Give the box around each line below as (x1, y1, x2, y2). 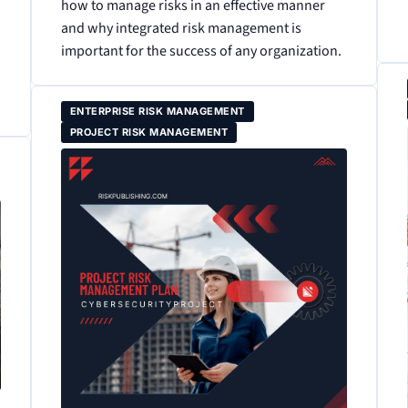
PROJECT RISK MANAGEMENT (69, 125, 229, 138)
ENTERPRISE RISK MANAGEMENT (69, 104, 245, 117)
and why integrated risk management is (60, 17, 301, 38)
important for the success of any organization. (60, 40, 342, 61)
